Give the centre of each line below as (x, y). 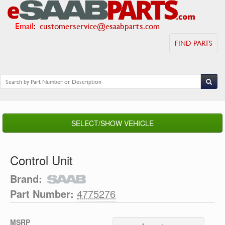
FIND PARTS (193, 43)
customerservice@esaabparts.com (100, 26)
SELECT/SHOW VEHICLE (113, 123)
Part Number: (42, 194)
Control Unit (41, 160)
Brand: (26, 179)
